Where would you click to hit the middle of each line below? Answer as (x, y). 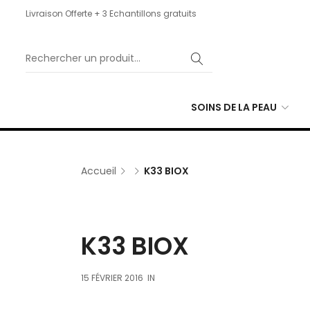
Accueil (99, 171)
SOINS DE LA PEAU (234, 107)
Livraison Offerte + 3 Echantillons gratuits (111, 13)
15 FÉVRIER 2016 (112, 278)
